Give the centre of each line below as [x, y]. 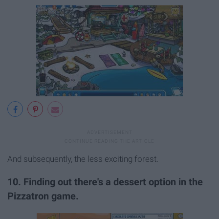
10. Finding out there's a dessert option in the [105, 182]
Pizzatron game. [43, 196]
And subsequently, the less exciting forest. [83, 159]
